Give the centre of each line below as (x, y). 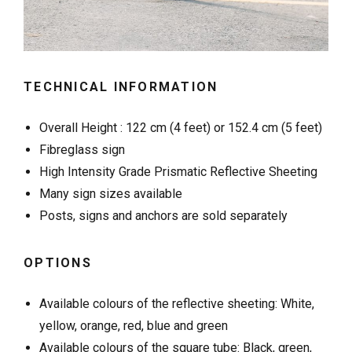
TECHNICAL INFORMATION (121, 87)
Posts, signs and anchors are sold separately (163, 216)
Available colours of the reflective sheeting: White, (177, 304)
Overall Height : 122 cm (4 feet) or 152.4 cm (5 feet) (181, 128)
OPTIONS (58, 263)
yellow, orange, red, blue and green (134, 326)
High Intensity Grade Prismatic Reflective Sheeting (178, 172)
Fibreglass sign (82, 150)
